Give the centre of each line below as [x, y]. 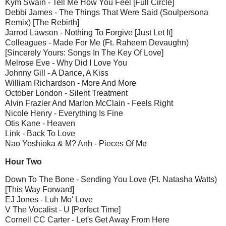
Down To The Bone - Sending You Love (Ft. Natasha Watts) [111, 180]
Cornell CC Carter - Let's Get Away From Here [87, 220]
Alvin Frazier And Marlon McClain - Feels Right [89, 103]
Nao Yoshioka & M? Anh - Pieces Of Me [76, 143]
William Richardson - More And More [71, 83]
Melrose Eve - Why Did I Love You [66, 63]
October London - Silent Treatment [66, 93]
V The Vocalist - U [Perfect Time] [63, 210]
